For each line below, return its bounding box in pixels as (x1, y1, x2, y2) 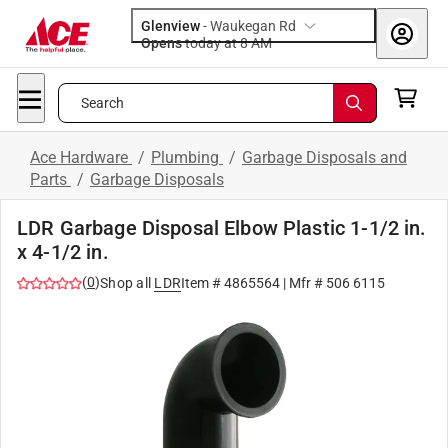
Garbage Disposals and (242, 148, 407, 167)
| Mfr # (280, 275, 326, 291)
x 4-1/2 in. (17, 240, 109, 264)
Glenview (141, 18, 200, 34)
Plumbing (151, 148, 223, 167)
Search (80, 95, 125, 111)
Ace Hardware (30, 148, 132, 167)
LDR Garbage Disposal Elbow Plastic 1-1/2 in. (17, 216, 427, 240)
